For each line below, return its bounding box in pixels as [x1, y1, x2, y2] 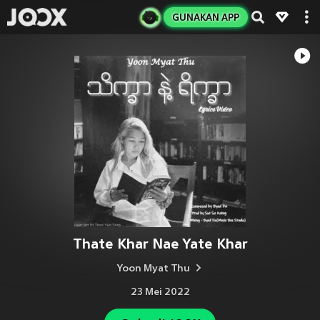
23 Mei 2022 [130, 287, 190, 298]
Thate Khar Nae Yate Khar [72, 236, 248, 252]
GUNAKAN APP [172, 11, 239, 23]
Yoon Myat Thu [116, 264, 190, 274]
